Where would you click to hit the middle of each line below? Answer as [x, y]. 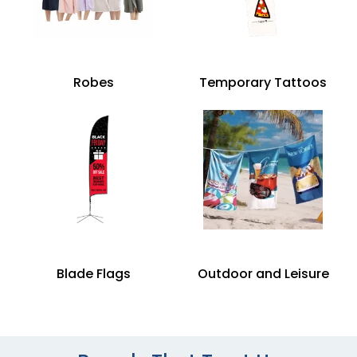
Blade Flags [94, 273]
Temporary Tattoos [263, 82]
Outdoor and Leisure [263, 273]
